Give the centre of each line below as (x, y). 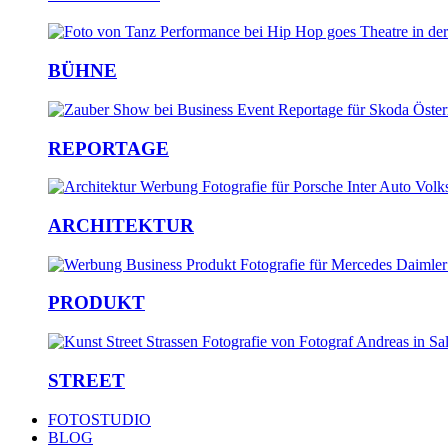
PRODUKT (96, 303)
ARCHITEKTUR (121, 226)
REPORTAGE (108, 148)
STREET (86, 380)
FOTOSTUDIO (99, 419)
